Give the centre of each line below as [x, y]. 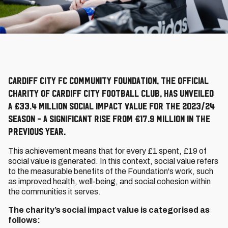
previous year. [37, 131]
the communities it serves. [54, 192]
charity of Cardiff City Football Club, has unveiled [111, 93]
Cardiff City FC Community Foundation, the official [108, 80]
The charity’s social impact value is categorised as [109, 210]
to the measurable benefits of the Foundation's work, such [111, 171]
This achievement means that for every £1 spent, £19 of [107, 151]
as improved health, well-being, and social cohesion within [109, 181]
